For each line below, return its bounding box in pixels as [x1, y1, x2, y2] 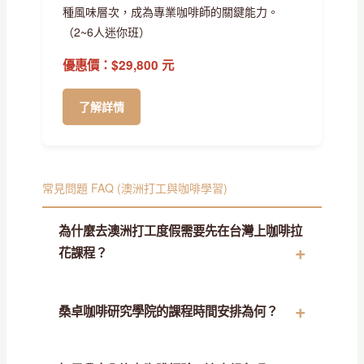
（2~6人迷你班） [62, 23, 150, 40]
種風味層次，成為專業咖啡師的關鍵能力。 [62, 2, 279, 19]
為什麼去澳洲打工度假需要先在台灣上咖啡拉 [58, 221, 302, 240]
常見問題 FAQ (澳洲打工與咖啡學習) [41, 179, 227, 196]
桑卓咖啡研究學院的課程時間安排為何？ [58, 301, 278, 320]
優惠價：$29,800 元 [62, 55, 174, 74]
